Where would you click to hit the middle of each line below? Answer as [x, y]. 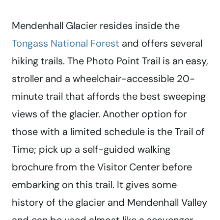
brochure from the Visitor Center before [102, 167]
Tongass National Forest [66, 43]
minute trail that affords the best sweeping [109, 96]
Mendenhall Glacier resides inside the [96, 26]
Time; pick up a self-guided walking [91, 150]
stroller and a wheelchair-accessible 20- [103, 79]
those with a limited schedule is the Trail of [108, 132]
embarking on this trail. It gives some [94, 185]
